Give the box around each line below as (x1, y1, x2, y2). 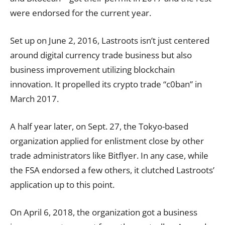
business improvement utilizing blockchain (10, 63, 175, 75)
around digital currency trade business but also (10, 49, 192, 61)
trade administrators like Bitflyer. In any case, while (10, 149, 208, 161)
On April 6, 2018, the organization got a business (10, 206, 197, 218)
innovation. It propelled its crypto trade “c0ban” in (10, 78, 202, 90)
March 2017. (10, 92, 59, 104)
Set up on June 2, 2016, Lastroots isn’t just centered (10, 34, 209, 46)
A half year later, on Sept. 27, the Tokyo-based (10, 120, 188, 132)
